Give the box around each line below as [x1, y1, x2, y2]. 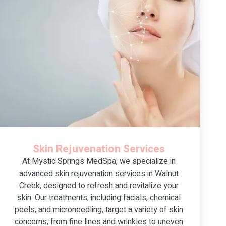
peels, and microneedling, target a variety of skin [14, 203, 183, 216]
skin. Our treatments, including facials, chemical [17, 191, 181, 204]
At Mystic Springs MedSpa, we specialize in [22, 155, 176, 167]
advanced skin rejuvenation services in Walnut [19, 167, 179, 180]
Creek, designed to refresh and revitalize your [19, 179, 179, 192]
